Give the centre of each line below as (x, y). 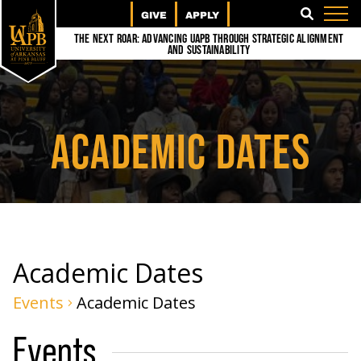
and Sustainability (209, 50)
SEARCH (330, 19)
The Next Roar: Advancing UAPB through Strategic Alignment (209, 39)
